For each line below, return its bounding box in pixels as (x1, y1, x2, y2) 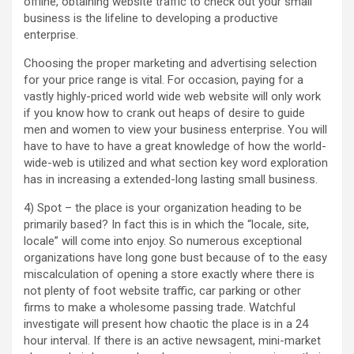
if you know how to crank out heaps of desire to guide (24, 106, 305, 121)
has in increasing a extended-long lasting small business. (24, 172, 318, 187)
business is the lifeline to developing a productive (24, 11, 278, 26)
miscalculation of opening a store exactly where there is (24, 267, 314, 282)
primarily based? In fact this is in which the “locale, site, (24, 217, 309, 232)
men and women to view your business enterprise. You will (24, 122, 327, 137)
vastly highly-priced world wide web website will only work (24, 89, 321, 104)
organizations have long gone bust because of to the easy (24, 250, 327, 265)
